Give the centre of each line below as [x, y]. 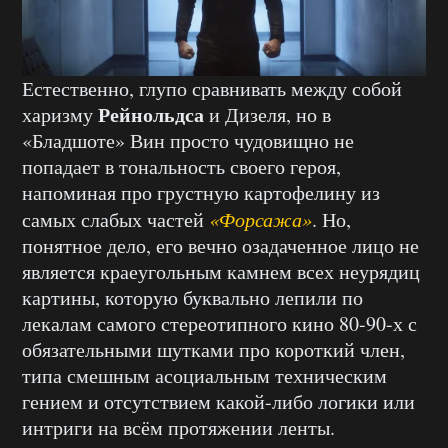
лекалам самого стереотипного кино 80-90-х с [219, 323]
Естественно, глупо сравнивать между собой [212, 88]
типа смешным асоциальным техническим [204, 375]
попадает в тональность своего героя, [181, 166]
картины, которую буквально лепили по [192, 297]
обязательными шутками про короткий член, [213, 349]
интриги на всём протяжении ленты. [178, 427]
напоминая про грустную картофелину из [201, 192]
